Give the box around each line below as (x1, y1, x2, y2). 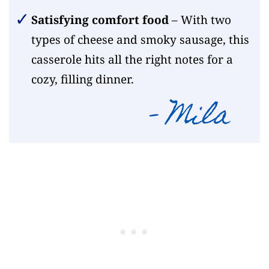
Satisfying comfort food (31, 12, 169, 28)
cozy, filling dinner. (31, 71, 134, 88)
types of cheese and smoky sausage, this (31, 32, 249, 48)
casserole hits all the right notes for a (31, 52, 233, 68)
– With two (168, 12, 231, 28)
